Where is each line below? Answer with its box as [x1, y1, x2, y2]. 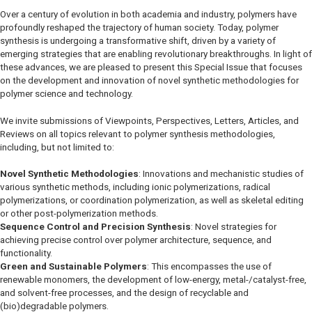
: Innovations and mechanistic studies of [139, 168, 304, 179]
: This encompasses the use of [147, 260, 272, 272]
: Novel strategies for [191, 221, 276, 232]
